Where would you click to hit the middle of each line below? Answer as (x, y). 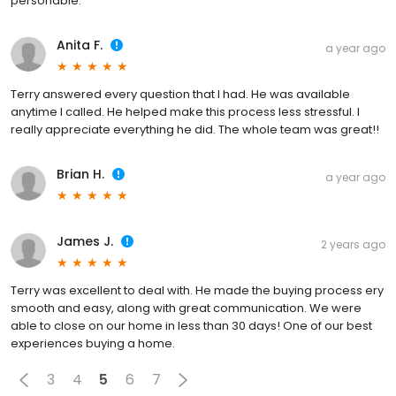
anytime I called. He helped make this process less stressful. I (185, 111)
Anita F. (80, 45)
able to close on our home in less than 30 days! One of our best (191, 325)
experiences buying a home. (93, 343)
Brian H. (80, 174)
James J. (85, 241)
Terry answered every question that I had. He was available (180, 94)
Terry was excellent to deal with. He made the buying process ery (197, 290)
